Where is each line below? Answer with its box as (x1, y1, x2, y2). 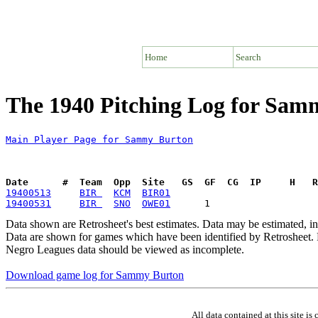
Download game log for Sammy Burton (6, 268, 184, 281)
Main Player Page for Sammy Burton (6, 133, 193, 145)
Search (236, 51, 261, 62)
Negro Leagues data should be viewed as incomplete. (6, 243, 244, 256)
